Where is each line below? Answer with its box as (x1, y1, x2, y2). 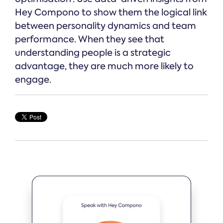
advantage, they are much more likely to (15, 60, 194, 73)
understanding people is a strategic (15, 47, 171, 59)
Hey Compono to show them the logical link (15, 6, 207, 19)
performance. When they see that (15, 33, 164, 46)
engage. (15, 74, 51, 86)
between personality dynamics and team (15, 20, 196, 32)
